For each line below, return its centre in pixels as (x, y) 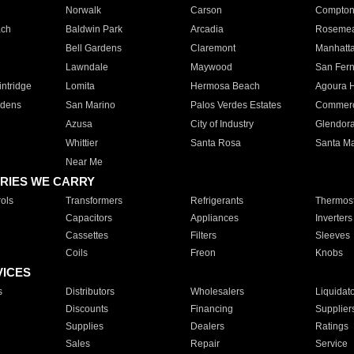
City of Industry (222, 124)
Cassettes (87, 235)
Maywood (211, 67)
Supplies (84, 326)
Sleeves (332, 235)
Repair (205, 344)
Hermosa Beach (225, 86)
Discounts (87, 309)
